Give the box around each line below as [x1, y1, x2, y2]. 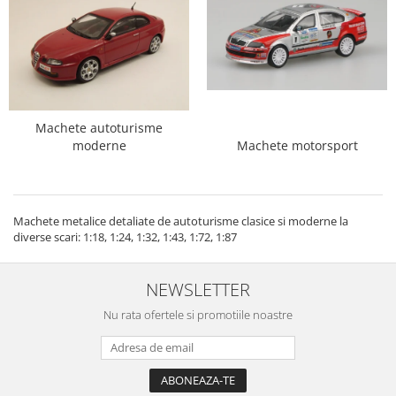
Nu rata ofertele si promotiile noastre [103, 307, 293, 324]
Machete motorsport [236, 137, 358, 155]
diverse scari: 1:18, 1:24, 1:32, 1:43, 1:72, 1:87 [13, 229, 237, 246]
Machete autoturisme [35, 119, 163, 137]
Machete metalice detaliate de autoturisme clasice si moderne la [13, 213, 348, 230]
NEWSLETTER [146, 277, 250, 302]
